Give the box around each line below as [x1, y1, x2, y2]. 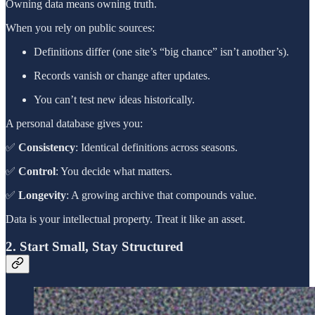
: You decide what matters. [56, 165, 172, 178]
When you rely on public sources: [6, 22, 155, 34]
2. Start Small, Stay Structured [6, 239, 184, 255]
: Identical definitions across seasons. [75, 141, 238, 154]
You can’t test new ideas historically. [34, 94, 195, 106]
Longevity [18, 189, 66, 202]
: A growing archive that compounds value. [66, 189, 257, 202]
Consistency [18, 141, 75, 154]
